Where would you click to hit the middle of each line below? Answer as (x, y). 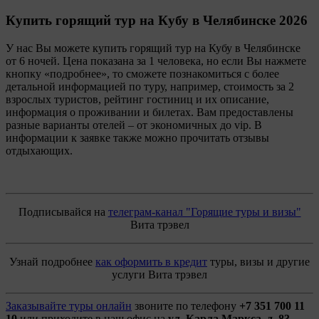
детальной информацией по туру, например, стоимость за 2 (150, 87)
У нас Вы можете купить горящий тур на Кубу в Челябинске (153, 48)
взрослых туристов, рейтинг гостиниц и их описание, (137, 99)
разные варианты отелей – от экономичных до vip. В (134, 125)
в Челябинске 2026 (250, 21)
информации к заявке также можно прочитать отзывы (137, 138)
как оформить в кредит (151, 262)
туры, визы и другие (258, 262)
